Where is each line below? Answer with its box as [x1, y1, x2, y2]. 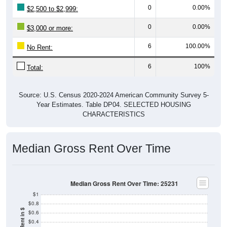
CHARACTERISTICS [82, 110, 145, 118]
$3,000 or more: [27, 24, 73, 32]
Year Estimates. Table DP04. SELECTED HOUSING [36, 100, 191, 108]
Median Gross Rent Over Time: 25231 [70, 179, 178, 188]
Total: [27, 63, 43, 71]
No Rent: [27, 43, 53, 51]
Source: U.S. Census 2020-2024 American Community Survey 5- [18, 91, 209, 99]
